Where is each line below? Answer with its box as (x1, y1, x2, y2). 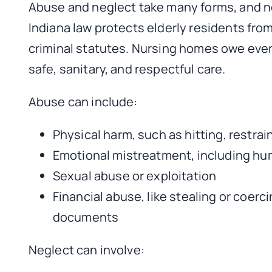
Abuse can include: (28, 93, 138, 110)
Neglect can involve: (28, 241, 144, 258)
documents (52, 208, 119, 225)
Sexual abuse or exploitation (52, 167, 217, 184)
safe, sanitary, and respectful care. (28, 60, 226, 77)
